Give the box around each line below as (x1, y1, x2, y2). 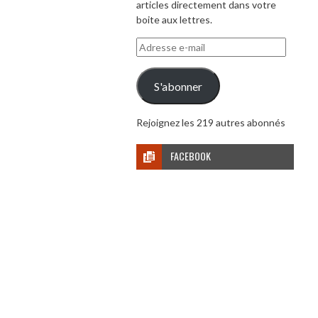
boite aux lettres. (136, 13, 212, 26)
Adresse (136, 38, 173, 51)
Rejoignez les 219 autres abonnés (136, 116, 285, 129)
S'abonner (153, 79, 202, 93)
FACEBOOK (170, 148, 211, 164)
